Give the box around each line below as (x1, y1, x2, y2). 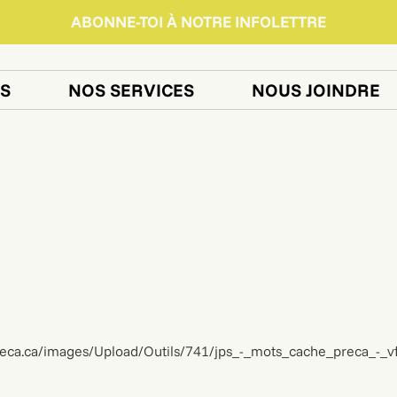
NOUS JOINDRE (251, 79, 380, 101)
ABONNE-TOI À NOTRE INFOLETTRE (71, 12, 326, 32)
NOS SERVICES (67, 79, 194, 101)
